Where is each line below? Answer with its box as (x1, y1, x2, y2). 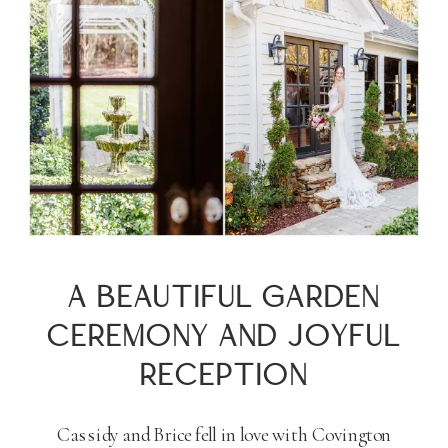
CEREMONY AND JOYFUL (46, 323, 402, 352)
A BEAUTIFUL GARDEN (67, 284, 381, 313)
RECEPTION (140, 363, 308, 392)
